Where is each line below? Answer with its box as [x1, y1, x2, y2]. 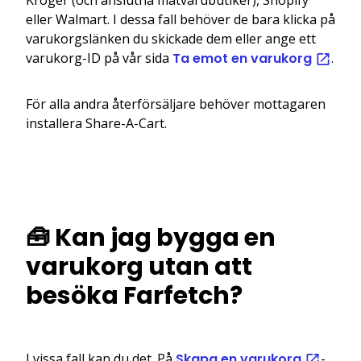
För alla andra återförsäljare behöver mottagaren [26, 94, 326, 113]
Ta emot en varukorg [172, 48, 315, 68]
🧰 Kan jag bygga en [26, 220, 276, 255]
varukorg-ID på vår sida [26, 48, 172, 67]
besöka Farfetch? [26, 278, 243, 313]
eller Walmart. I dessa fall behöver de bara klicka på [26, 10, 335, 28]
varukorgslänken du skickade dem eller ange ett [26, 29, 316, 48]
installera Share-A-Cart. [26, 114, 167, 132]
